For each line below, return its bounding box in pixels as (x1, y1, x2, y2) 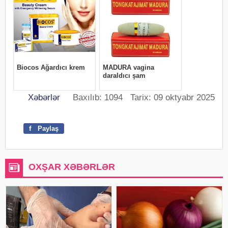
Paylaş (36, 125, 59, 132)
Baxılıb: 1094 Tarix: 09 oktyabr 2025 (60, 93, 215, 102)
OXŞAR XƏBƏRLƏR (28, 162, 115, 172)
